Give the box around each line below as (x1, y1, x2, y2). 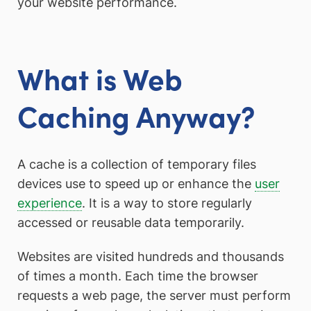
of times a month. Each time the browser (17, 269, 258, 284)
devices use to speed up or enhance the (17, 176, 255, 191)
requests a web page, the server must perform (17, 288, 291, 303)
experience (17, 195, 82, 210)
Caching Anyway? (17, 95, 255, 136)
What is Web (17, 58, 183, 99)
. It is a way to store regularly (82, 195, 252, 210)
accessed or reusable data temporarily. (17, 215, 244, 230)
